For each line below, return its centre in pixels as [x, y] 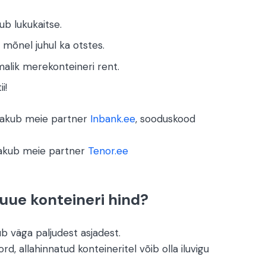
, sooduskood [165, 118]
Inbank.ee [113, 118]
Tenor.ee [108, 151]
